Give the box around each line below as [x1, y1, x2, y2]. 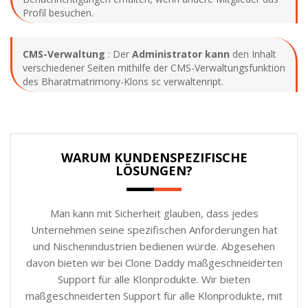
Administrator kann [132, 47, 230, 60]
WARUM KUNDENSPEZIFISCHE [60, 148, 247, 166]
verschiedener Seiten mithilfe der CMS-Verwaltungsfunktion [23, 60, 285, 74]
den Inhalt [230, 47, 276, 60]
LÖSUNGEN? [115, 162, 192, 179]
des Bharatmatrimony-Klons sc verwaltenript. [23, 74, 223, 88]
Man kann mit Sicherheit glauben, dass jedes [49, 206, 258, 220]
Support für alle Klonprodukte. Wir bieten [58, 272, 250, 286]
